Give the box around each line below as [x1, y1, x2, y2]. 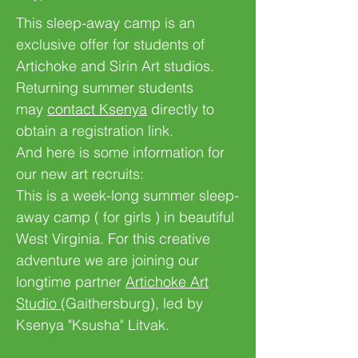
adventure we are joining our [16, 251, 199, 269]
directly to [147, 100, 214, 118]
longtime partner [16, 272, 125, 291]
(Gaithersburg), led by [61, 294, 203, 312]
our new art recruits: [16, 165, 148, 183]
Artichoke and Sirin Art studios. [16, 57, 214, 75]
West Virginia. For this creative [16, 229, 210, 248]
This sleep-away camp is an [16, 14, 195, 32]
